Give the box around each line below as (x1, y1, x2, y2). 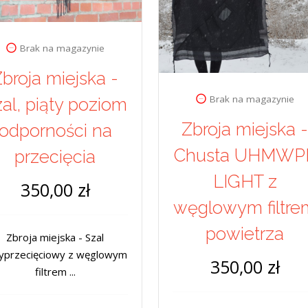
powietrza (206, 223, 285, 245)
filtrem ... (34, 265, 76, 279)
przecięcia (14, 146, 96, 168)
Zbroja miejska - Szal (6, 230, 104, 245)
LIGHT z (212, 171, 277, 192)
